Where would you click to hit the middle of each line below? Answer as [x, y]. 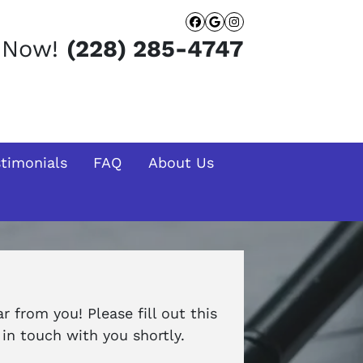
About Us [181, 162]
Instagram [281, 35]
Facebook [239, 35]
